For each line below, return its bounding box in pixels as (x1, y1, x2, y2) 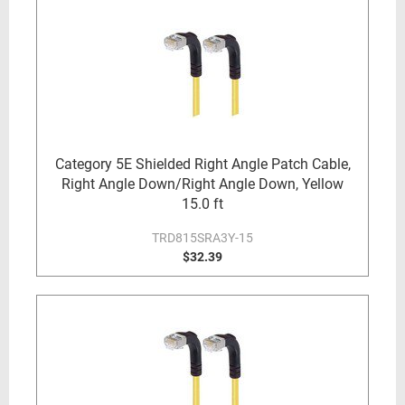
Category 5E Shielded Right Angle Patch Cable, (54, 155, 351, 173)
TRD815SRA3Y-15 (152, 231, 253, 245)
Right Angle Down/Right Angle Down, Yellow (61, 175, 344, 193)
